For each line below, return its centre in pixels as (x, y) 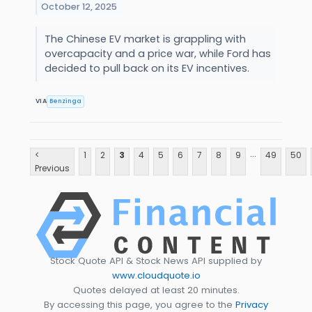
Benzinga (66, 101)
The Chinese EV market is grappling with (145, 39)
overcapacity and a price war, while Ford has (157, 53)
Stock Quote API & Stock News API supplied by (156, 260)
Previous (52, 169)
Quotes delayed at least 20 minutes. (156, 290)
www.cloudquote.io (156, 275)
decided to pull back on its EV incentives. (148, 68)
